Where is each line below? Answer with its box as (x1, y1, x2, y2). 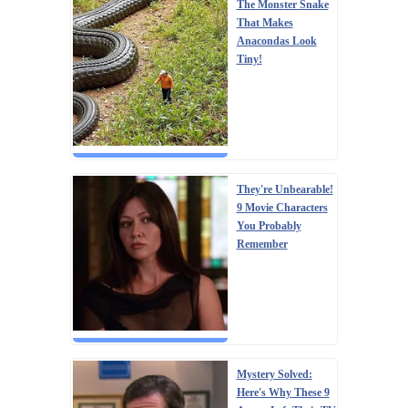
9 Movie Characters (236, 200, 328, 214)
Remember (236, 237, 288, 250)
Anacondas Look (236, 34, 317, 47)
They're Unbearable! (236, 182, 333, 196)
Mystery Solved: (236, 367, 312, 381)
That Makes (236, 15, 293, 29)
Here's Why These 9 (236, 385, 330, 399)
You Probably (236, 219, 301, 232)
